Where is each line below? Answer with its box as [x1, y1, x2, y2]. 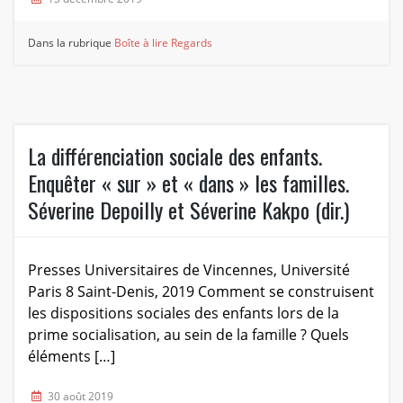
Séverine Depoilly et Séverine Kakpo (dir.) [27, 193, 349, 226]
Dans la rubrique [28, 34, 115, 50]
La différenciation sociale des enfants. [27, 139, 322, 172]
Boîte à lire [114, 34, 169, 50]
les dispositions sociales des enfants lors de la [27, 302, 339, 323]
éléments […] [27, 345, 115, 366]
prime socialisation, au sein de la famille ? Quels [27, 324, 349, 345]
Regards [171, 34, 213, 50]
